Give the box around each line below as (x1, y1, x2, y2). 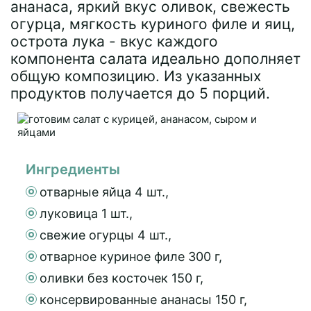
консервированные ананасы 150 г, (40, 292, 247, 307)
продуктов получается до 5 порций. (10, 85, 270, 102)
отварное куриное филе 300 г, (40, 249, 222, 264)
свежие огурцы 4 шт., (40, 228, 171, 242)
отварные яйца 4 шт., (40, 185, 169, 199)
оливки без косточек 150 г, (40, 271, 203, 285)
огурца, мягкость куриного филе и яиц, (10, 15, 295, 33)
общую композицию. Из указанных (10, 67, 261, 85)
